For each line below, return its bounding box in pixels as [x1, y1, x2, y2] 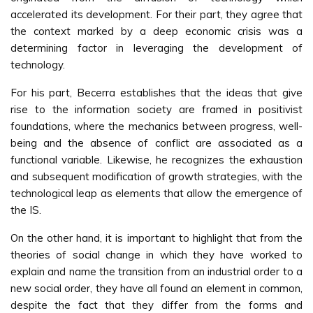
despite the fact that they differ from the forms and [10, 298, 303, 312]
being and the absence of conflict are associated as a [10, 136, 303, 150]
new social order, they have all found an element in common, [10, 282, 303, 295]
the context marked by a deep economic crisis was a [10, 24, 303, 38]
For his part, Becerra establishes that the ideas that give [10, 86, 303, 99]
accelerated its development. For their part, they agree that [10, 8, 303, 21]
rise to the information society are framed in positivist [10, 103, 303, 116]
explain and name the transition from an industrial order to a [10, 265, 303, 278]
